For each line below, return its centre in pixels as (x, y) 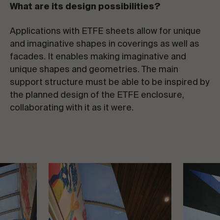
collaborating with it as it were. (72, 108)
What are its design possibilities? (85, 7)
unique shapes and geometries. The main (94, 70)
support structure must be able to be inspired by (110, 82)
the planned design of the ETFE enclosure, (97, 95)
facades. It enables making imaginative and (98, 57)
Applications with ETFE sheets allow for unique (105, 31)
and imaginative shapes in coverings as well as (105, 44)
